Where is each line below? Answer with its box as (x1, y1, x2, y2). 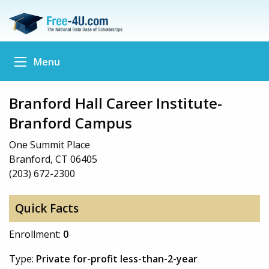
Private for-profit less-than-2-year (36, 252, 198, 265)
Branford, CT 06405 (9, 152, 97, 166)
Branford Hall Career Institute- (9, 92, 222, 113)
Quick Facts (14, 201, 79, 217)
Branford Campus (9, 112, 132, 133)
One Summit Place (9, 138, 90, 151)
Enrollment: (9, 227, 63, 241)
